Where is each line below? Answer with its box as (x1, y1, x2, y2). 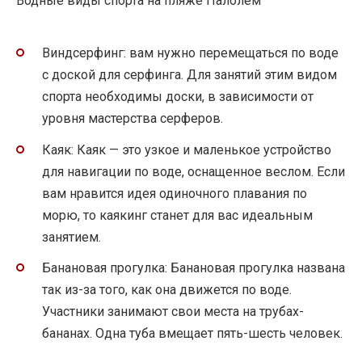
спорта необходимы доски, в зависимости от (42, 89, 314, 105)
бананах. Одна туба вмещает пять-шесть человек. (42, 325, 343, 341)
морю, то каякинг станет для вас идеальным (42, 207, 313, 223)
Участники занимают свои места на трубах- (42, 303, 304, 319)
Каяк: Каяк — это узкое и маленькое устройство (42, 141, 331, 158)
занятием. (42, 229, 101, 245)
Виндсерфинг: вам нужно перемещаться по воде (42, 45, 339, 61)
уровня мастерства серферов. (42, 111, 223, 127)
